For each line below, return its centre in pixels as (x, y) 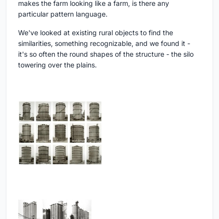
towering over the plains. (58, 65)
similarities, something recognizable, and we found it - (104, 43)
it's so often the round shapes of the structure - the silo (106, 54)
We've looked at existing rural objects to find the (96, 32)
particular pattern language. (63, 14)
